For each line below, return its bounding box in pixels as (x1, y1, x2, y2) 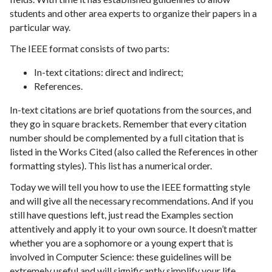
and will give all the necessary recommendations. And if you (10, 195, 253, 207)
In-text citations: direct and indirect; (34, 66, 183, 78)
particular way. (10, 21, 72, 33)
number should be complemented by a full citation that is (10, 132, 244, 144)
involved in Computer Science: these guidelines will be (10, 251, 231, 263)
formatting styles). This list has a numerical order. (10, 160, 212, 172)
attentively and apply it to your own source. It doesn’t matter (10, 223, 257, 235)
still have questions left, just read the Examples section (10, 209, 233, 221)
